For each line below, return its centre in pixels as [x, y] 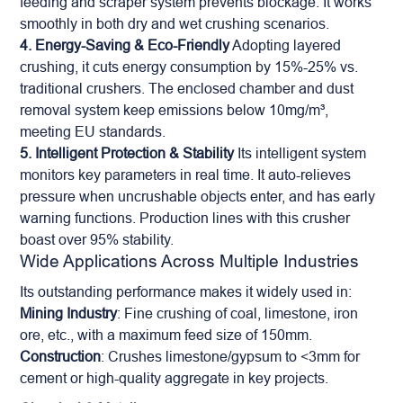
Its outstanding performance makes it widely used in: [186, 291]
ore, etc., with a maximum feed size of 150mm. [166, 335]
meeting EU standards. [93, 131]
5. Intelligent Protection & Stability [127, 153]
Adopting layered [286, 45]
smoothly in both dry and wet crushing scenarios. [175, 23]
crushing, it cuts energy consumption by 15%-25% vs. [189, 67]
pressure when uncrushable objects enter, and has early [198, 196]
